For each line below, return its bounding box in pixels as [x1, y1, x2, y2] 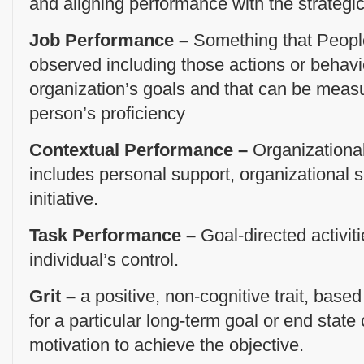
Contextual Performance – [29, 140, 248, 160]
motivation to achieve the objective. [29, 335, 304, 355]
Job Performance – [29, 30, 188, 50]
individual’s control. [29, 249, 179, 270]
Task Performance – [29, 225, 201, 245]
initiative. [29, 188, 98, 209]
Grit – [29, 286, 76, 306]
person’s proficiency [29, 103, 185, 123]
